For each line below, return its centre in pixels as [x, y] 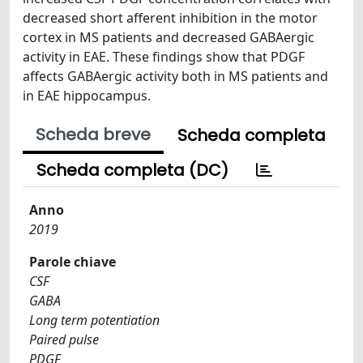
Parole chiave [73, 262]
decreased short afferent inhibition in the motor [170, 18]
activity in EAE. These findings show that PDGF [164, 57]
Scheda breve [93, 135]
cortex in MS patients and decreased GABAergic [169, 37]
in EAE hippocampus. [87, 96]
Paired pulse [64, 340]
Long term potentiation [94, 320]
